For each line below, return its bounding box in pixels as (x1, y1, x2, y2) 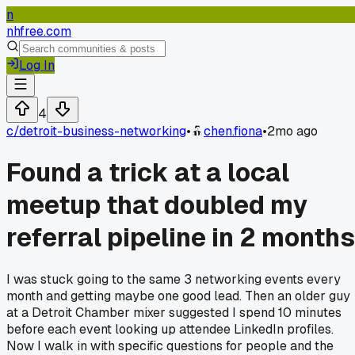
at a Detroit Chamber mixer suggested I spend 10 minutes (6, 303, 342, 321)
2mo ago (267, 123, 318, 139)
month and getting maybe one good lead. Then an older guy (6, 287, 350, 304)
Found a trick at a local (6, 156, 289, 189)
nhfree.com (6, 23, 71, 40)
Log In (19, 57, 55, 74)
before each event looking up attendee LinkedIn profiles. (6, 320, 334, 338)
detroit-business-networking (19, 123, 186, 139)
